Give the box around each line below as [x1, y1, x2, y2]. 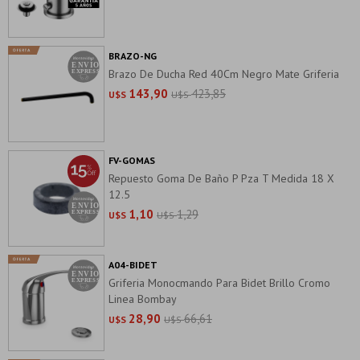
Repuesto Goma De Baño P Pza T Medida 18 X [108, 171, 334, 186]
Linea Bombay [108, 292, 177, 306]
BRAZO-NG [108, 50, 157, 62]
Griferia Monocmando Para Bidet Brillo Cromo [108, 276, 330, 290]
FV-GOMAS [108, 154, 155, 166]
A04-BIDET [108, 259, 157, 271]
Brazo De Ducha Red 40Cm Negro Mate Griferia [108, 67, 339, 81]
